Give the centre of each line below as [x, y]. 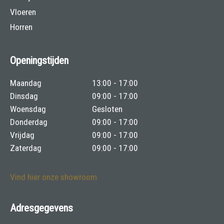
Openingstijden [39, 61]
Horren [21, 27]
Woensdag [28, 109]
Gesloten [107, 109]
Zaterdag [26, 148]
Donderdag [29, 122]
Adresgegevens [41, 208]
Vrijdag [22, 135]
